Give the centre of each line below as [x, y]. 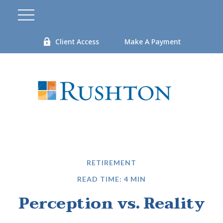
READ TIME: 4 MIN [111, 179]
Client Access [77, 42]
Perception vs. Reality [111, 203]
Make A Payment [153, 42]
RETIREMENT [111, 163]
